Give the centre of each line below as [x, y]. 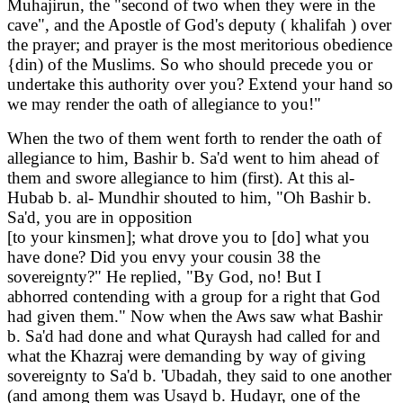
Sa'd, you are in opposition [100, 218]
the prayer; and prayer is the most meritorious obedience [200, 45]
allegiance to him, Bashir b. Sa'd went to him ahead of [193, 158]
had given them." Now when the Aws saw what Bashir [195, 317]
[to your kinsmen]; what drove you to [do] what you [188, 237]
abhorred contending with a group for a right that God [194, 297]
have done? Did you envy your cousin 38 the [164, 257]
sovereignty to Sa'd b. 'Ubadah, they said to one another [199, 376]
